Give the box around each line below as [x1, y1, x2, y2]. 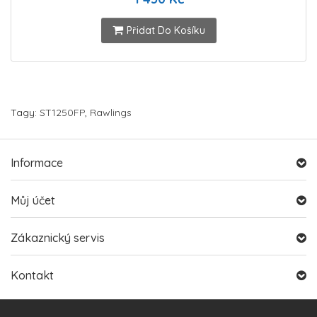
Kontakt [11, 268, 54, 282]
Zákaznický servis [11, 231, 105, 245]
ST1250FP [40, 106, 85, 119]
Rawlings [90, 106, 132, 119]
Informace [11, 156, 63, 170]
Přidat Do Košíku [126, 24, 205, 37]
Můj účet [11, 193, 55, 207]
